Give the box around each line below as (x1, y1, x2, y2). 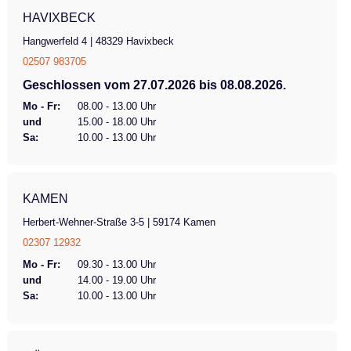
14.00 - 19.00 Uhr (77, 273, 156, 286)
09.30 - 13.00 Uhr (77, 258, 156, 270)
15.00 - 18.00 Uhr (77, 115, 156, 128)
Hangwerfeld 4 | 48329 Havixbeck (22, 34, 174, 47)
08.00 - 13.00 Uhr (77, 100, 156, 112)
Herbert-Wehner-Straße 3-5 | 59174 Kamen (22, 215, 215, 228)
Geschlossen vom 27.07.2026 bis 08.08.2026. (22, 78, 286, 92)
